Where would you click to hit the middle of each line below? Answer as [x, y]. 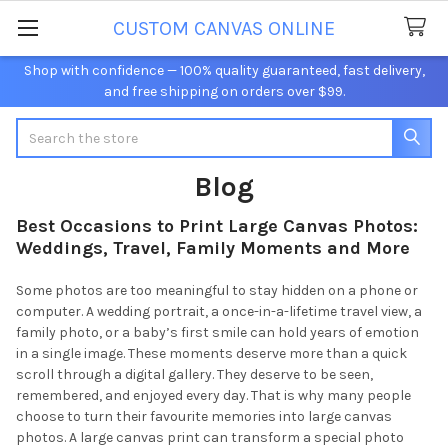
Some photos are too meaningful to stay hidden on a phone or [217, 290]
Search [39, 128]
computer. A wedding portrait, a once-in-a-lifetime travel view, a [219, 311]
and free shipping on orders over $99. [224, 91]
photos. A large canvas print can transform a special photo [210, 437]
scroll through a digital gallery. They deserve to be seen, [194, 374]
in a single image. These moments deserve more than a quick [211, 353]
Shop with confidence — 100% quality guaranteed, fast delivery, [224, 70]
